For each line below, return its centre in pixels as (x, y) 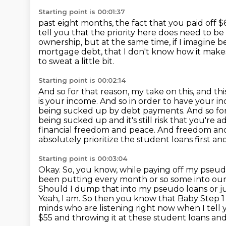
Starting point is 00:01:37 (82, 12)
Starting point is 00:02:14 (82, 80)
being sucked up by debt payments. (112, 111)
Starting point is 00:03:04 (83, 158)
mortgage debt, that (81, 52)
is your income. (69, 101)
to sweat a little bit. (76, 61)
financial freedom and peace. (98, 130)
